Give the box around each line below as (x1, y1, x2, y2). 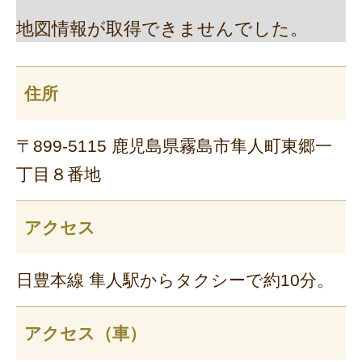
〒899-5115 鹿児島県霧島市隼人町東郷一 (16, 137, 332, 156)
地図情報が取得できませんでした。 (16, 19, 308, 40)
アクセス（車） (24, 324, 146, 343)
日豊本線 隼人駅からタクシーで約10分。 (16, 271, 334, 290)
